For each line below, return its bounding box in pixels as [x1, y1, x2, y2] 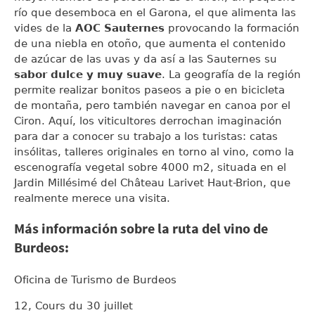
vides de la [14, 22, 75, 34]
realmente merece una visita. [14, 192, 170, 205]
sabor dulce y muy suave [14, 68, 162, 81]
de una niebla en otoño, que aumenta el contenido [14, 37, 285, 50]
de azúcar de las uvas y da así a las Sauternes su [14, 53, 277, 65]
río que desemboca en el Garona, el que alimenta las [14, 6, 296, 19]
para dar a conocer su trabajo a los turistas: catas [14, 130, 278, 143]
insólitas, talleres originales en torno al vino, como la [14, 146, 294, 158]
